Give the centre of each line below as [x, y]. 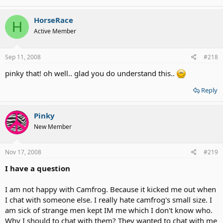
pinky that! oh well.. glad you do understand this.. [91, 73]
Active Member [55, 31]
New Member [53, 126]
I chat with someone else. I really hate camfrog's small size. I [109, 200]
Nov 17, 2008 [23, 152]
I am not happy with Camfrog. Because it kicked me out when [111, 189]
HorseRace [54, 20]
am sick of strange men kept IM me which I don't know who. [109, 210]
